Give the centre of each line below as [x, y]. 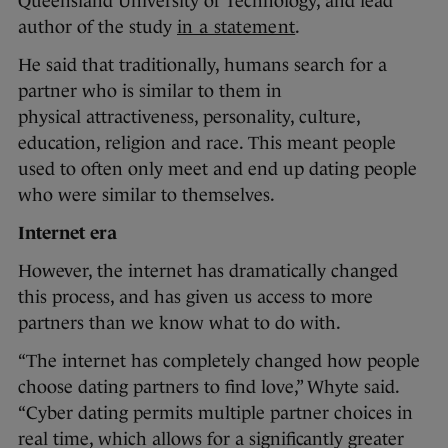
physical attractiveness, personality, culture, [189, 116]
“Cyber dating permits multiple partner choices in [215, 412]
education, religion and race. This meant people [207, 142]
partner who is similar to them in [150, 90]
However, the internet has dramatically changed [208, 270]
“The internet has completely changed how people [219, 360]
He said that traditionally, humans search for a [202, 64]
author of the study [97, 26]
